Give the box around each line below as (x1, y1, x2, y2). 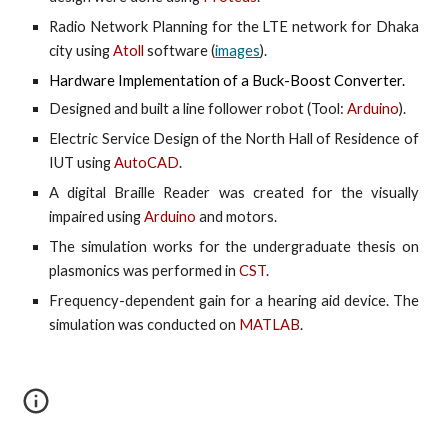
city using (49, 42, 111, 59)
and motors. (199, 208, 278, 225)
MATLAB (239, 316, 301, 333)
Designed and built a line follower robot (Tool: (49, 100, 348, 117)
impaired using (49, 208, 145, 225)
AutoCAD (114, 154, 180, 171)
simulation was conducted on (49, 316, 240, 333)
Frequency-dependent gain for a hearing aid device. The (49, 292, 419, 309)
